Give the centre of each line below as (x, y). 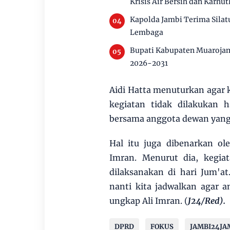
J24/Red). (206, 200)
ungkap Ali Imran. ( (148, 200)
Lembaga (146, 32)
